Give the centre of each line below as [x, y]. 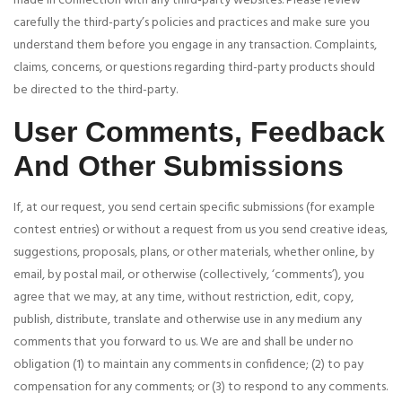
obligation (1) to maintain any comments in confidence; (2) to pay [188, 365]
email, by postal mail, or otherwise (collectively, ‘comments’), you [189, 275]
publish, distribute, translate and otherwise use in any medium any [188, 320]
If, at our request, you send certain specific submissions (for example [194, 208]
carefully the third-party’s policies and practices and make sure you [192, 23]
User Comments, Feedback [199, 132]
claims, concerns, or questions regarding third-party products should [194, 68]
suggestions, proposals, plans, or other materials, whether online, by [194, 253]
